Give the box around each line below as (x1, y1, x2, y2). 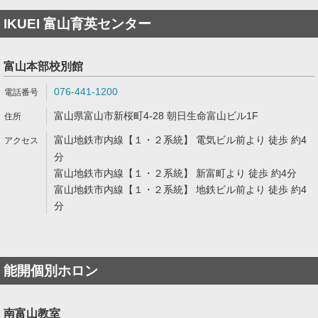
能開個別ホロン (4, 263, 98, 278)
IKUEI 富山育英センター (4, 16, 151, 31)
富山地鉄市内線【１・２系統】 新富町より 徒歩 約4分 (54, 168, 297, 179)
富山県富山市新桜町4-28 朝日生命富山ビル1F (54, 110, 258, 121)
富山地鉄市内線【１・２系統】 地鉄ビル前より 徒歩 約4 (54, 184, 307, 195)
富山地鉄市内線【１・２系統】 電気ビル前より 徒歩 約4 (54, 134, 307, 146)
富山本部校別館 (4, 60, 83, 72)
